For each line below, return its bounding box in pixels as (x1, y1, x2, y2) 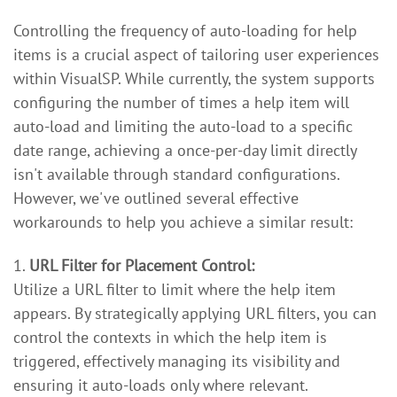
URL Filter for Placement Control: (29, 255, 254, 276)
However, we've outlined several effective (13, 188, 299, 208)
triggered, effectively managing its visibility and (13, 351, 340, 371)
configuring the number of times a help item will (13, 92, 349, 113)
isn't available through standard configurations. (13, 164, 339, 184)
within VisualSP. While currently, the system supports (13, 68, 375, 89)
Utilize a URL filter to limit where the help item (13, 279, 336, 300)
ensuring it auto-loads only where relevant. (13, 375, 308, 395)
